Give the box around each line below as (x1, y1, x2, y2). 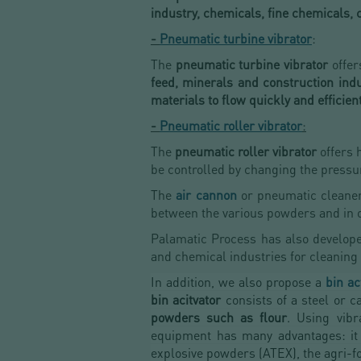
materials (151, 91, 205, 109)
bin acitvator (151, 291, 222, 309)
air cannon (176, 186, 241, 204)
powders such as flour (151, 309, 288, 326)
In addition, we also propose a (151, 273, 326, 291)
